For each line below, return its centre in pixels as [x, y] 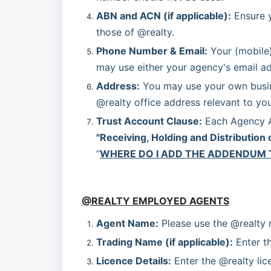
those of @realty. [135, 32]
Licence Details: [134, 261]
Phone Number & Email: [152, 51]
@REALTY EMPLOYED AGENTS [155, 201]
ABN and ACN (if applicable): [164, 16]
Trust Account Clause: [149, 121]
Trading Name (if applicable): [165, 242]
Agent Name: [127, 223]
